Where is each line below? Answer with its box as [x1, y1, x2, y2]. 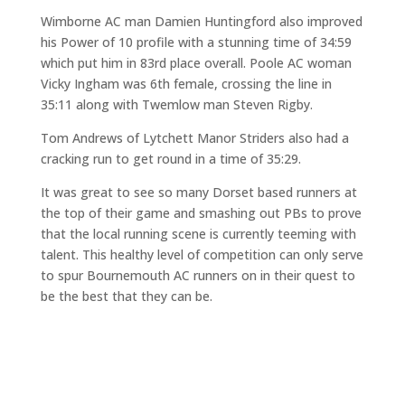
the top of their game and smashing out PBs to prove [40, 203, 362, 221]
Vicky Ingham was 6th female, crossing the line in [40, 74, 332, 92]
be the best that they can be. [40, 287, 212, 305]
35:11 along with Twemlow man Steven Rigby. [40, 95, 313, 113]
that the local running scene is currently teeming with [40, 224, 356, 242]
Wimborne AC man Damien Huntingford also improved [40, 12, 363, 30]
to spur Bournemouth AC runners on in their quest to [40, 266, 355, 284]
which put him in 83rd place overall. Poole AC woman [40, 53, 352, 71]
